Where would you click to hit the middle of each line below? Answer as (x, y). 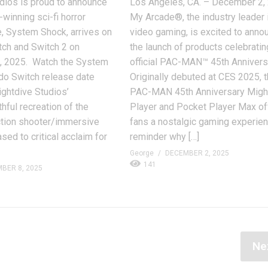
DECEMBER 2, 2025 (197, 153)
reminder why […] (165, 137)
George (142, 153)
